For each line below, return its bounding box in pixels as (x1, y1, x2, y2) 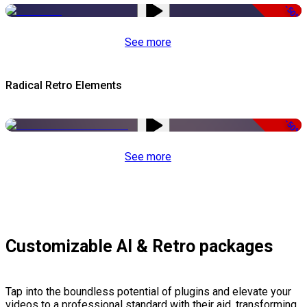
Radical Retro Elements (5, 79, 122, 93)
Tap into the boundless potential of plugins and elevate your (5, 285, 291, 299)
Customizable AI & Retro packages (5, 236, 273, 257)
